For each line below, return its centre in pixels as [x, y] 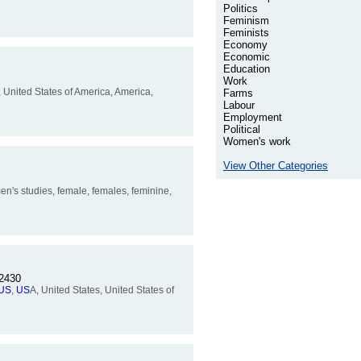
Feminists [246, 33]
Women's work [257, 142]
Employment [253, 118]
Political [242, 130]
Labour [239, 106]
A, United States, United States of [102, 290]
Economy [245, 45]
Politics [241, 9]
